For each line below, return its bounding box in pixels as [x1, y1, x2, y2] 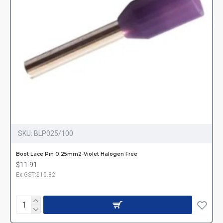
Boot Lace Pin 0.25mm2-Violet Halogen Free [16, 150, 137, 157]
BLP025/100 [34, 129, 73, 137]
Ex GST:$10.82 [16, 171, 55, 178]
